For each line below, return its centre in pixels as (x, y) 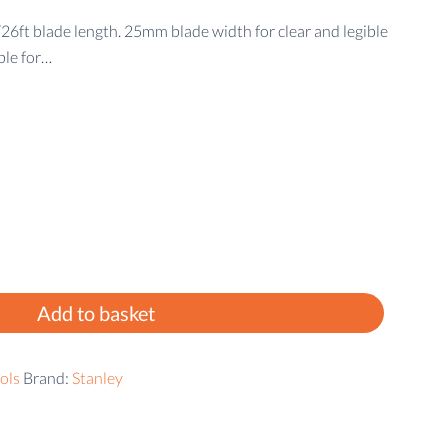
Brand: (47, 377)
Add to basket (96, 313)
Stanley (97, 377)
